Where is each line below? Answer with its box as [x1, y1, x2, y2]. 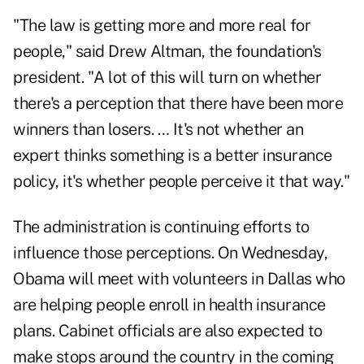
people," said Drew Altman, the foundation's [13, 41, 322, 62]
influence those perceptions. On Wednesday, [13, 243, 327, 263]
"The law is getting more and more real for [13, 15, 310, 36]
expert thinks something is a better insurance [13, 145, 332, 166]
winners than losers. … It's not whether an [13, 119, 303, 140]
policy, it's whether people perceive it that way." [13, 171, 349, 192]
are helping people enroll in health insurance [13, 295, 326, 315]
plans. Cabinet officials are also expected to [13, 321, 323, 341]
